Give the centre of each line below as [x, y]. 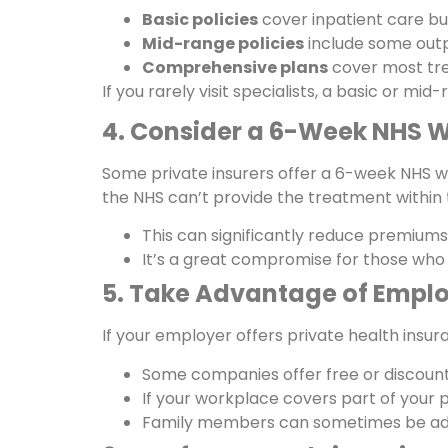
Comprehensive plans [235, 67]
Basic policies [200, 19]
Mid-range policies [223, 43]
